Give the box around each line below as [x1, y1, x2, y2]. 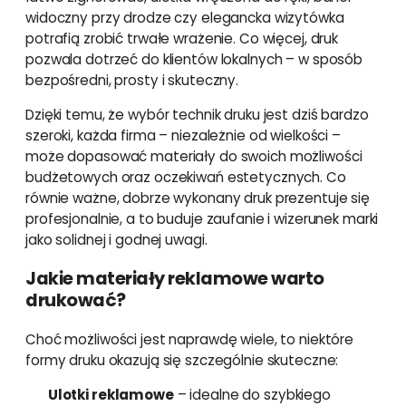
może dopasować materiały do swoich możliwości [25, 147, 362, 167]
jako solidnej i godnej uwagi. [25, 230, 208, 250]
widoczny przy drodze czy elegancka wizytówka [25, 8, 344, 28]
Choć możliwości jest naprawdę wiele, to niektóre [25, 330, 353, 350]
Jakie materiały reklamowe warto [25, 266, 324, 291]
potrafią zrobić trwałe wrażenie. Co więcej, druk [25, 29, 338, 49]
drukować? [25, 287, 126, 313]
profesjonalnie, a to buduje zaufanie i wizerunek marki [25, 209, 379, 229]
